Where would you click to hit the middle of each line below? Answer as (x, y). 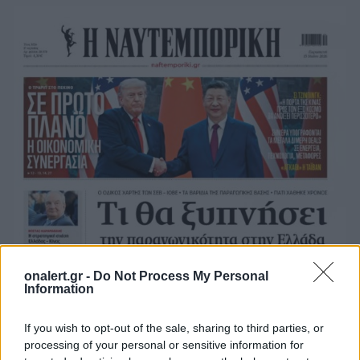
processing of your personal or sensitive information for (164, 345)
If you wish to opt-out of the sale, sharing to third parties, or (174, 328)
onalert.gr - (59, 276)
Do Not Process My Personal (181, 276)
